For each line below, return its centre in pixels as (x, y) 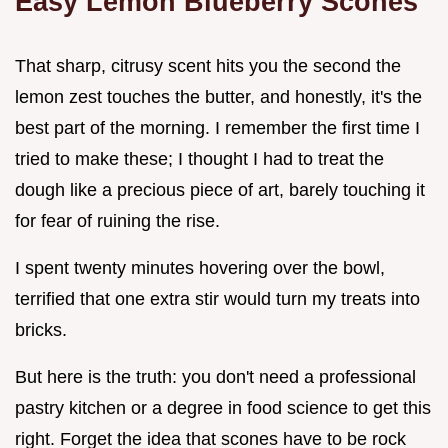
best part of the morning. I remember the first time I (217, 127)
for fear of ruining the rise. (117, 220)
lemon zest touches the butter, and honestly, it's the (218, 96)
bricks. (41, 329)
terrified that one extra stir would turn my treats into (217, 298)
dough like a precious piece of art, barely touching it (220, 189)
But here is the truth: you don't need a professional (215, 376)
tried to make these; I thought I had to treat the (199, 158)
